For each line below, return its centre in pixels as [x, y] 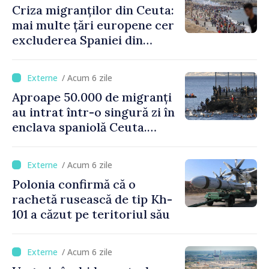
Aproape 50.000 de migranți [92, 97]
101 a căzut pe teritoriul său [91, 214]
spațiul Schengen [62, 55]
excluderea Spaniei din [77, 40]
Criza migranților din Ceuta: [93, 10]
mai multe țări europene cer [93, 25]
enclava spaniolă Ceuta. [80, 127]
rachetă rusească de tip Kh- [92, 199]
